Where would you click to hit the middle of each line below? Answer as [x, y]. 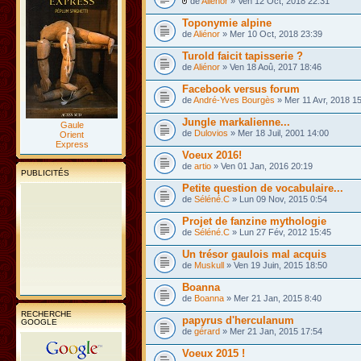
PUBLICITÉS [45, 172]
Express [72, 144]
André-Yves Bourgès [234, 100]
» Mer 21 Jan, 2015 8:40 [273, 298]
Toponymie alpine [227, 23]
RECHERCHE [46, 313]
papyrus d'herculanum [238, 320]
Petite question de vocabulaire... [263, 188]
